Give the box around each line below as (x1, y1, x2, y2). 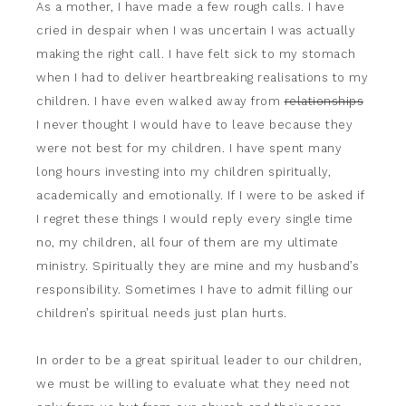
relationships (284, 94, 363, 108)
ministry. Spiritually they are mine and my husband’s (36, 259, 359, 273)
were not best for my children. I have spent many (36, 141, 342, 155)
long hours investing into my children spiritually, (36, 165, 331, 179)
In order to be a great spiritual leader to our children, (36, 353, 362, 367)
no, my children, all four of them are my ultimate (36, 236, 339, 249)
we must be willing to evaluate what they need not (36, 377, 351, 391)
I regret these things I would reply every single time (36, 212, 353, 226)
